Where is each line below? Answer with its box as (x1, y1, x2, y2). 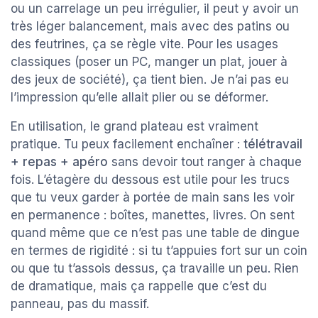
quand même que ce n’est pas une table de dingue (11, 225, 300, 240)
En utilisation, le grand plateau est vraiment (11, 119, 258, 133)
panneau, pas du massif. (11, 296, 149, 311)
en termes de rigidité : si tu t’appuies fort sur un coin (11, 243, 307, 258)
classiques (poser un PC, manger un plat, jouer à (11, 54, 287, 69)
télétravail (243, 136, 302, 151)
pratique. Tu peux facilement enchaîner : (11, 136, 243, 151)
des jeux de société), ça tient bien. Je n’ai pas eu (11, 72, 289, 87)
